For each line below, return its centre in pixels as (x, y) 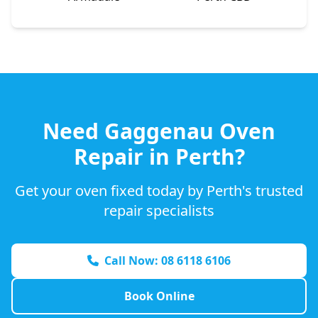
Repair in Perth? (159, 156)
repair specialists (159, 210)
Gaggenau (159, 131)
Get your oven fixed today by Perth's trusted (159, 190)
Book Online (159, 296)
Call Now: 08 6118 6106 (168, 260)
